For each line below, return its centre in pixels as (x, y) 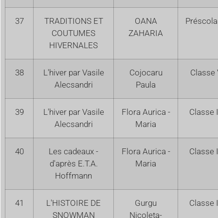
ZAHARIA (146, 33)
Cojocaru (146, 72)
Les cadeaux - (73, 151)
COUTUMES (73, 33)
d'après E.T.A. (73, 163)
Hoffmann (73, 175)
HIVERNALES (73, 45)
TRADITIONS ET (73, 21)
